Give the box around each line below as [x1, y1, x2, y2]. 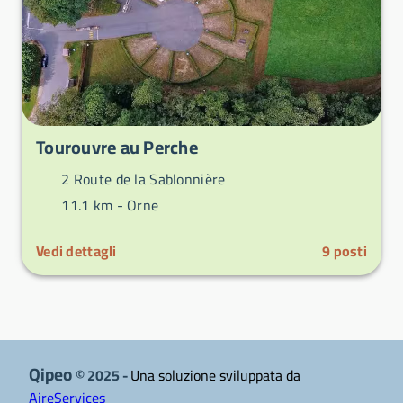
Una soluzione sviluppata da [130, 361, 300, 389]
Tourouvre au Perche [36, 130, 198, 164]
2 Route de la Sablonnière [58, 165, 226, 193]
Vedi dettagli [36, 237, 117, 264]
